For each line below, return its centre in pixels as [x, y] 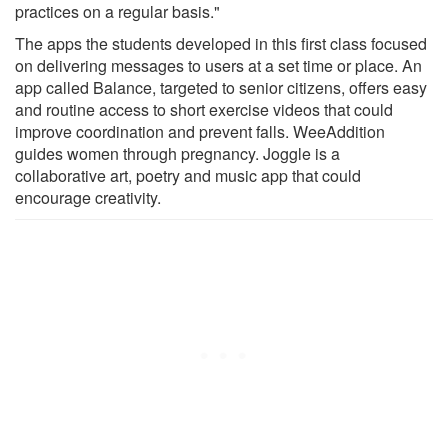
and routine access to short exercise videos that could [204, 109]
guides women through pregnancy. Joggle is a [177, 153]
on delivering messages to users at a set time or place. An [218, 65]
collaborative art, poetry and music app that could [188, 175]
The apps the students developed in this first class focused [221, 43]
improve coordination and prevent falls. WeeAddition [200, 131]
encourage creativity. [88, 197]
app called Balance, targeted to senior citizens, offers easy [221, 87]
